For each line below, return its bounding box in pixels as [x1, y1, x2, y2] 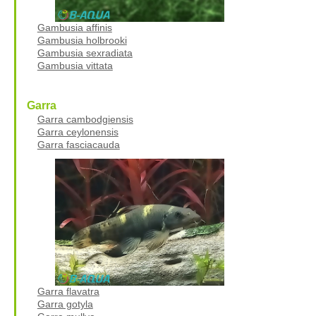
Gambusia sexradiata [37, 47, 133, 59]
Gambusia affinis [37, 21, 112, 33]
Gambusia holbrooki [37, 34, 127, 46]
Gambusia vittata [37, 59, 113, 71]
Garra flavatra [37, 285, 99, 297]
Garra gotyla [37, 298, 93, 310]
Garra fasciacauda [37, 138, 120, 150]
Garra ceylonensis [37, 126, 119, 138]
